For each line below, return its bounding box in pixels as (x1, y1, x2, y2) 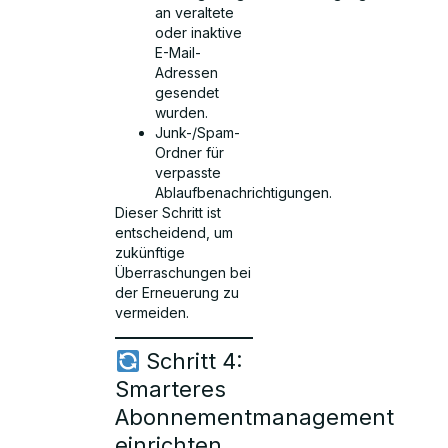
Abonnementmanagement (115, 404, 395, 431)
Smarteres (115, 376, 227, 403)
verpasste (155, 163, 222, 181)
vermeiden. (115, 303, 190, 321)
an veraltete (155, 3, 235, 21)
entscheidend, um (115, 223, 234, 241)
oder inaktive (155, 23, 243, 41)
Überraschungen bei (115, 263, 252, 281)
